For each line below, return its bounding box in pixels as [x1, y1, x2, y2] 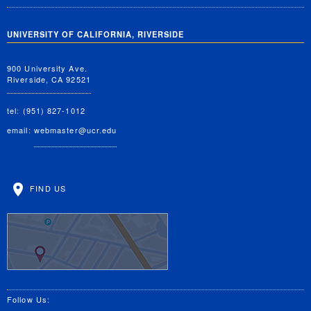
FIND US [27, 183, 66, 194]
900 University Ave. [7, 62, 87, 74]
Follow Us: [7, 294, 50, 305]
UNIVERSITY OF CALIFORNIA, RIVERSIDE [7, 28, 184, 40]
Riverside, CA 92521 [7, 74, 91, 85]
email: [7, 124, 34, 136]
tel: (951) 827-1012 [7, 105, 85, 117]
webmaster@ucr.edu [33, 124, 117, 136]
